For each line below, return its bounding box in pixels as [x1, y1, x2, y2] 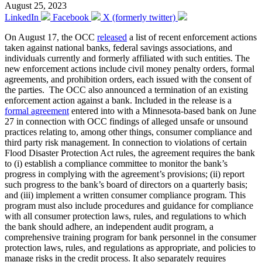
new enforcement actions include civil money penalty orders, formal [5, 63, 254, 74]
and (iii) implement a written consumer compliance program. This [5, 189, 246, 200]
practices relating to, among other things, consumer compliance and [5, 126, 252, 137]
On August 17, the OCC [5, 32, 97, 42]
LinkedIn [5, 12, 39, 22]
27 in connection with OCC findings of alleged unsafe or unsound [5, 116, 248, 126]
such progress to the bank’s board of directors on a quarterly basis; [5, 179, 247, 189]
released [97, 32, 127, 42]
